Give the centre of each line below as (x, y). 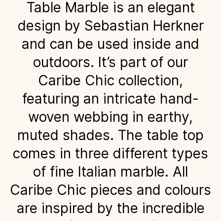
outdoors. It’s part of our (110, 62)
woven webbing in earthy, (110, 117)
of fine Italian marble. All (110, 171)
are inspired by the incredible (110, 208)
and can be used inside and (110, 44)
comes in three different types (110, 153)
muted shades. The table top (110, 135)
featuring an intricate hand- (110, 98)
